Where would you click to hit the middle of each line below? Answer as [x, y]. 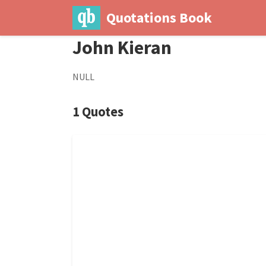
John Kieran [122, 47]
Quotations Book [159, 18]
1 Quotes [98, 112]
